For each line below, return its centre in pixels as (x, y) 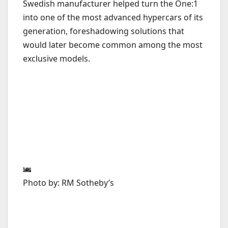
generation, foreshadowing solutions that (104, 31)
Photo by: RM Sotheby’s (68, 182)
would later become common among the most (113, 45)
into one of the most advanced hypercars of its (113, 18)
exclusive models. (56, 59)
